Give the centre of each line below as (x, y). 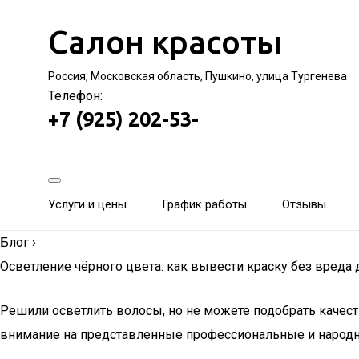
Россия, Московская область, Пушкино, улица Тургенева (198, 76)
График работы (204, 204)
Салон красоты (165, 42)
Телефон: (75, 96)
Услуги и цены (87, 204)
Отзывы (304, 204)
